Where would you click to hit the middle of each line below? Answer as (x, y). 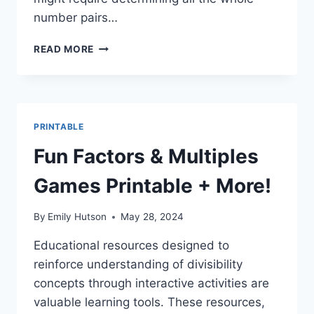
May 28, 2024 (152, 217)
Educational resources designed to (131, 246)
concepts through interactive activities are (151, 284)
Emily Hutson (77, 217)
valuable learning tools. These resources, (149, 302)
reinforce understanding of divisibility (138, 265)
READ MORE (64, 49)
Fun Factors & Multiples (146, 156)
